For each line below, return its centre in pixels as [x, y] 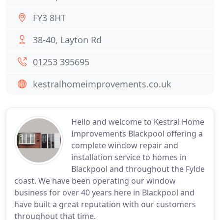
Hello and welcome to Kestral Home [138, 122]
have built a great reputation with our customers [105, 204]
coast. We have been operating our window [95, 181]
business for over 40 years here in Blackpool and [104, 192]
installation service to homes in [129, 157]
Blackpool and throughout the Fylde [138, 169]
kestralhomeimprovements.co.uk [102, 84]
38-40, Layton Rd [67, 40]
